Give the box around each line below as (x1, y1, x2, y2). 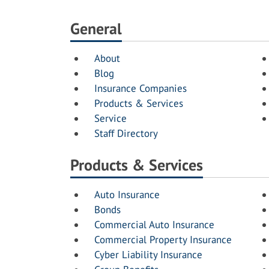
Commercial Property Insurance (94, 233, 232, 246)
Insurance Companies (94, 82, 187, 95)
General (70, 19, 122, 38)
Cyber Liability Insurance (94, 248, 202, 261)
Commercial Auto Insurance (94, 218, 214, 231)
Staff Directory (94, 127, 158, 140)
